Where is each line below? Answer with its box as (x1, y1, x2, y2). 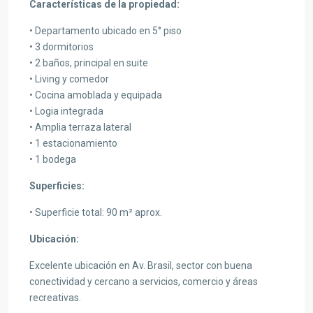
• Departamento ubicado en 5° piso (29, 25, 182, 36)
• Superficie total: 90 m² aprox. (29, 207, 162, 218)
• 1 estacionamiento (29, 138, 117, 149)
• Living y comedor (29, 73, 109, 85)
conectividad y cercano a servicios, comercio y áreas (29, 276, 258, 287)
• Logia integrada (29, 105, 103, 117)
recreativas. (29, 292, 81, 303)
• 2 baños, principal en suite (29, 57, 148, 68)
